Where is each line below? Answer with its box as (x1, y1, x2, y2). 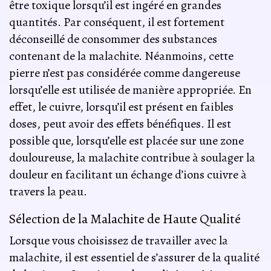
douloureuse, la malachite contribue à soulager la (9, 149, 255, 166)
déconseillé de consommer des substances (9, 30, 217, 47)
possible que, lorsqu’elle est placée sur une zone (9, 132, 244, 149)
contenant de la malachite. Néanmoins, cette (9, 47, 233, 64)
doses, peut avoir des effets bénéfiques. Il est (9, 115, 231, 132)
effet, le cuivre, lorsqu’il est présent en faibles (9, 98, 233, 115)
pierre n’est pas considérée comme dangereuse (9, 64, 240, 81)
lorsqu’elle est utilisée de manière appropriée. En (9, 81, 252, 98)
